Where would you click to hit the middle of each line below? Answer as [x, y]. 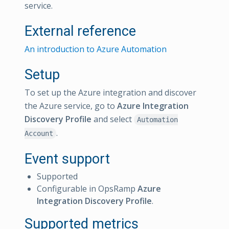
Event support [67, 159]
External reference [80, 31]
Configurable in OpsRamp [87, 189]
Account [39, 133]
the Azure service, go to [71, 106]
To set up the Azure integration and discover [110, 93]
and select [113, 119]
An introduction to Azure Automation [96, 49]
